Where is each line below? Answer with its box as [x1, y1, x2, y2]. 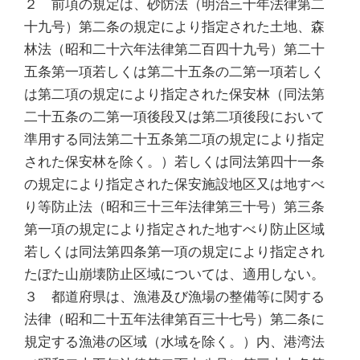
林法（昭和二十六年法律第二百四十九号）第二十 [24, 40, 325, 57]
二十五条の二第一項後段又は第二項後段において [24, 108, 325, 125]
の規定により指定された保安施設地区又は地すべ [24, 175, 325, 192]
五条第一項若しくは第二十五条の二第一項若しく [24, 63, 325, 80]
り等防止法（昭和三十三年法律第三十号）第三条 [24, 198, 325, 215]
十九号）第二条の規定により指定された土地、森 [24, 18, 325, 35]
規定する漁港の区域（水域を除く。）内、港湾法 [24, 333, 325, 350]
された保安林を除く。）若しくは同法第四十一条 [24, 153, 325, 170]
